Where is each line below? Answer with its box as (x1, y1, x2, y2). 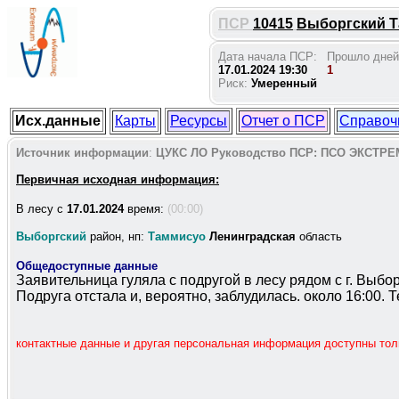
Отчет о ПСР (241, 113, 325, 128)
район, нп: (86, 230, 148, 243)
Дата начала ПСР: (218, 50, 317, 63)
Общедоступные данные (16, 259, 158, 273)
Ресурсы (170, 113, 227, 128)
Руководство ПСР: (211, 146, 317, 159)
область (296, 230, 342, 243)
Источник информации (16, 146, 149, 159)
